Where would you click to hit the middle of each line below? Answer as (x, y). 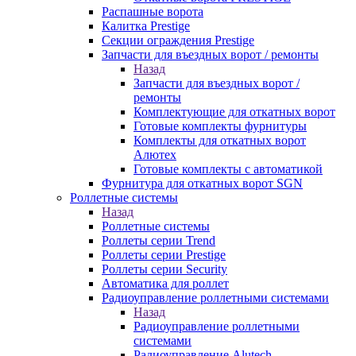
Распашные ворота (153, 12)
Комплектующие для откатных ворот (234, 112)
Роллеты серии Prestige (164, 255)
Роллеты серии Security (164, 269)
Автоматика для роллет (165, 283)
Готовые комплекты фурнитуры (220, 126)
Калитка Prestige (146, 26)
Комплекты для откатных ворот (220, 140)
